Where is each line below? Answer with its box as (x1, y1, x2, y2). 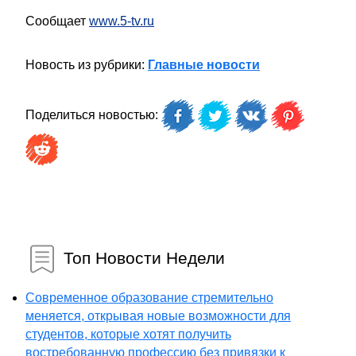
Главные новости (148, 58, 260, 72)
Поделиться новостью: (25, 108, 161, 122)
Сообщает (25, 14, 89, 28)
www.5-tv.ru (89, 14, 154, 28)
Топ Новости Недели (64, 248, 225, 267)
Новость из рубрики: (25, 58, 148, 72)
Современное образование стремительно (25, 291, 273, 304)
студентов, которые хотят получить (25, 327, 231, 341)
